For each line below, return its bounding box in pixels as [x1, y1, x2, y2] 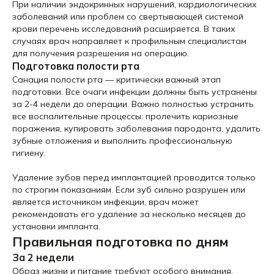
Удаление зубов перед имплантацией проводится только [12, 172, 256, 183]
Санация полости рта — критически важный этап [12, 74, 221, 85]
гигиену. [12, 147, 46, 158]
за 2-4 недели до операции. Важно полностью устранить [12, 98, 254, 109]
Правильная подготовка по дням [12, 234, 228, 250]
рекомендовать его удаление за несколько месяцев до [12, 209, 246, 220]
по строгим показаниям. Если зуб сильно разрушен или [12, 184, 245, 195]
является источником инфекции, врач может [12, 196, 199, 207]
